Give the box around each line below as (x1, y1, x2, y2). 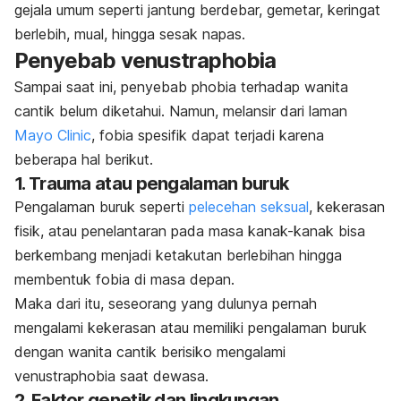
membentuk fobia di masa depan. (14, 270, 235, 289)
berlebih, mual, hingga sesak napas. (14, 25, 245, 44)
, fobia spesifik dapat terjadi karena (91, 126, 324, 145)
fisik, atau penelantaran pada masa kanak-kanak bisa (14, 222, 365, 241)
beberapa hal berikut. (14, 150, 153, 169)
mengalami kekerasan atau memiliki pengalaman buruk (14, 319, 367, 337)
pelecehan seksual (189, 198, 309, 217)
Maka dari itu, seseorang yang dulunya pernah (14, 294, 317, 313)
